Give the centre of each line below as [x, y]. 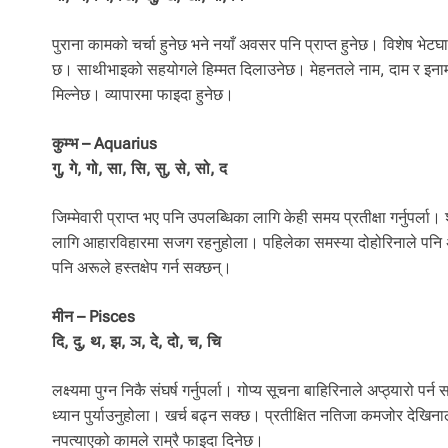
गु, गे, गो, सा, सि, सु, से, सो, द [139, 169]
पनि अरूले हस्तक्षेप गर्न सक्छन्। [142, 268]
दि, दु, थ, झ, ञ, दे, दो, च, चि [136, 342]
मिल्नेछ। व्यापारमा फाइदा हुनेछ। [143, 95]
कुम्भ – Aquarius [104, 144]
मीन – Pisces [93, 317]
